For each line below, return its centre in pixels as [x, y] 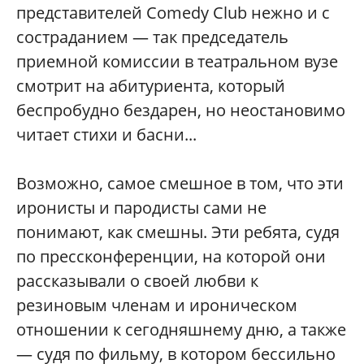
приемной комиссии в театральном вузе [177, 61]
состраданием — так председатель [152, 37]
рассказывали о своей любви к [137, 281]
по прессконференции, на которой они [171, 256]
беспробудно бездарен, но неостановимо [181, 110]
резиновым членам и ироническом [157, 305]
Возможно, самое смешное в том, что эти [180, 183]
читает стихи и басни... [106, 134]
